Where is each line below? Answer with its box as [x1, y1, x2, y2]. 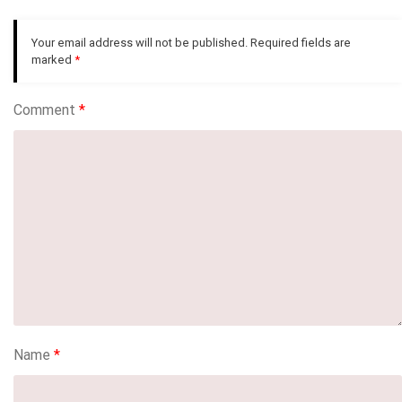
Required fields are [250, 35, 351, 49]
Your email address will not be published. [31, 35, 248, 49]
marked [31, 52, 74, 66]
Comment [13, 101, 79, 118]
